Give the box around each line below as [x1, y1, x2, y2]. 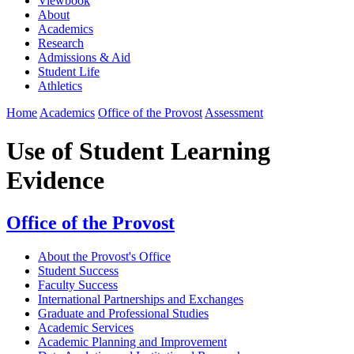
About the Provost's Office [38, 249, 171, 263]
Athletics [38, 78, 82, 92]
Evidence [6, 166, 104, 195]
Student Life [38, 64, 100, 78]
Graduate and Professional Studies [38, 306, 209, 320]
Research [38, 36, 84, 50]
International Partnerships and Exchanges [38, 292, 243, 306]
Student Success [38, 263, 119, 277]
